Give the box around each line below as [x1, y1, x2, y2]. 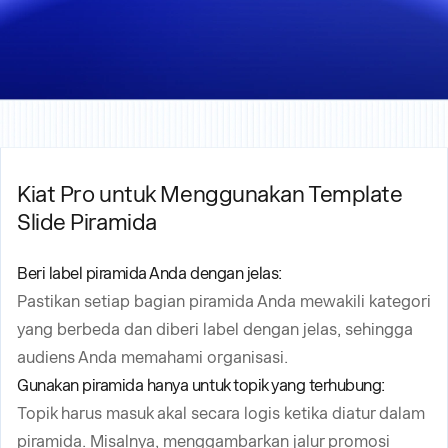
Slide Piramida [17, 209, 157, 235]
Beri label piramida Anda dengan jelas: [17, 264, 282, 283]
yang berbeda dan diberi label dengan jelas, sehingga [17, 320, 413, 339]
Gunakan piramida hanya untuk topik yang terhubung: [17, 376, 385, 395]
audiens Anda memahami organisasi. [17, 348, 288, 367]
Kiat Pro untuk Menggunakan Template [17, 181, 403, 207]
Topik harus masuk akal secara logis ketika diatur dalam [17, 404, 425, 423]
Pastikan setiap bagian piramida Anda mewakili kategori [17, 292, 431, 311]
